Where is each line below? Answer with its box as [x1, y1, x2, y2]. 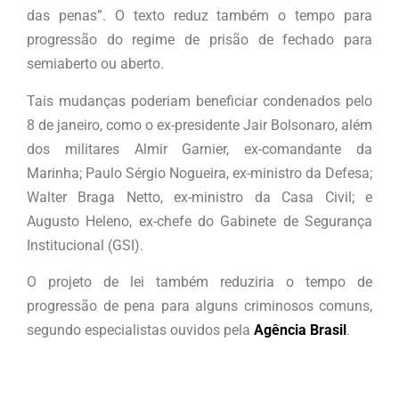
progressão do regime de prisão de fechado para [27, 31, 372, 49]
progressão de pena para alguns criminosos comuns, [27, 297, 372, 314]
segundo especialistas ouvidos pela [27, 322, 254, 338]
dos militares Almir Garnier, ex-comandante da [27, 140, 372, 158]
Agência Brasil [254, 322, 346, 338]
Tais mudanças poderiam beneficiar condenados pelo [27, 92, 372, 110]
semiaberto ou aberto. [27, 55, 164, 73]
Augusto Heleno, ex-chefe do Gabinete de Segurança [27, 212, 372, 230]
